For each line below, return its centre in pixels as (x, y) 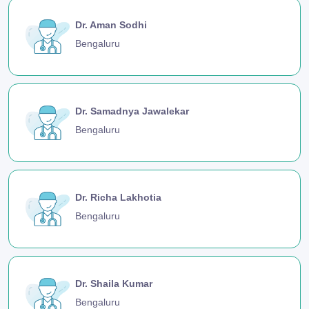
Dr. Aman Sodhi (111, 24)
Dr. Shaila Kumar (114, 284)
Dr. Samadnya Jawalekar (132, 111)
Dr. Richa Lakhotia (118, 197)
